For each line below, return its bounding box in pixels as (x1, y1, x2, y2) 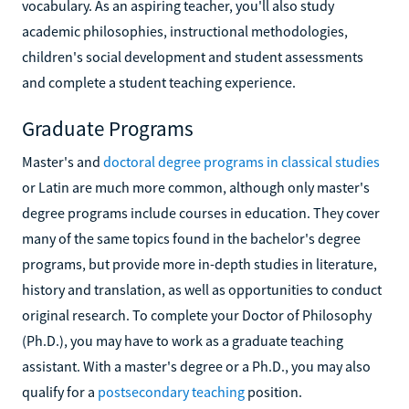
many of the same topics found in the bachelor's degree (22, 228, 361, 247)
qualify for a (22, 382, 98, 401)
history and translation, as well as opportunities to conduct (22, 279, 382, 299)
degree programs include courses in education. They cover (22, 203, 380, 222)
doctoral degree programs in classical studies (103, 152, 380, 171)
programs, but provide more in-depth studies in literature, (22, 254, 377, 273)
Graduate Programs (22, 114, 194, 142)
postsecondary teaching (98, 382, 245, 401)
